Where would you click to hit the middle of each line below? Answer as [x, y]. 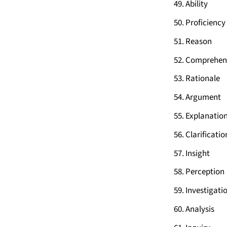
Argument [203, 98]
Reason [199, 41]
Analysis [200, 210]
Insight [198, 153]
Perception [205, 172]
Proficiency [205, 23]
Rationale [203, 79]
